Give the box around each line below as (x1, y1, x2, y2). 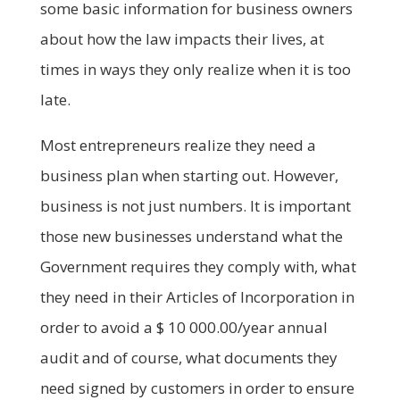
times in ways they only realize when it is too (39, 58, 351, 79)
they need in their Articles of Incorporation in (39, 286, 354, 307)
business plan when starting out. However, (39, 164, 338, 186)
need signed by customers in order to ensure (39, 377, 354, 398)
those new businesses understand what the (39, 225, 343, 246)
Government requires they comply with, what (39, 255, 356, 277)
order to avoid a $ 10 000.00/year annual (39, 316, 328, 337)
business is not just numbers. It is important (39, 195, 351, 216)
